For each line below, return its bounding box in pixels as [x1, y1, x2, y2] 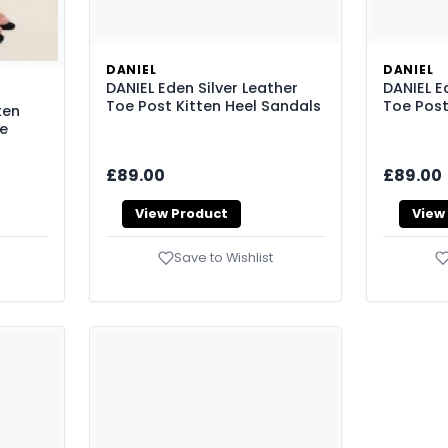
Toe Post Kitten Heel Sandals [106, 95, 321, 116]
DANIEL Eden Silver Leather [106, 77, 298, 98]
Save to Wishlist [174, 248, 273, 266]
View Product [135, 205, 228, 223]
